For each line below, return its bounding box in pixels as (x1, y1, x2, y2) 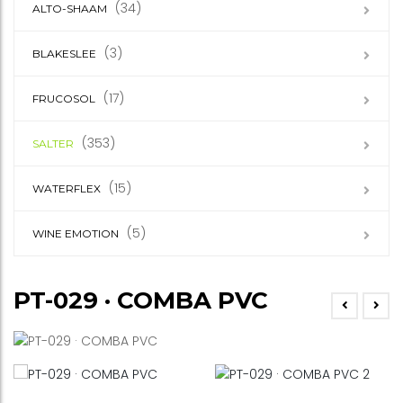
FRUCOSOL (32, 92, 95, 105)
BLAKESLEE (32, 47, 96, 60)
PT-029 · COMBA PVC (13, 286, 268, 315)
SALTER (32, 137, 74, 150)
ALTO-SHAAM (32, 2, 107, 15)
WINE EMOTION (32, 227, 119, 240)
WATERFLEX (32, 182, 101, 195)
